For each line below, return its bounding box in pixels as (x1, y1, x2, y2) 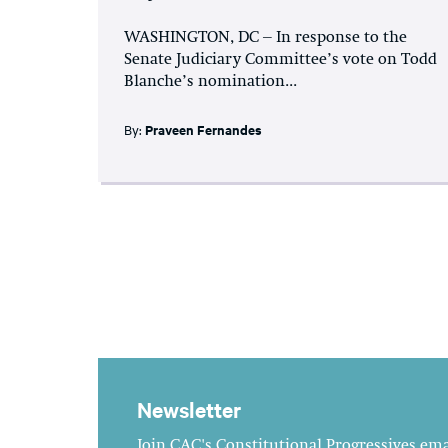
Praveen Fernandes (145, 119, 262, 139)
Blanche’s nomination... (124, 73, 297, 90)
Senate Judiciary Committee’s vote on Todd (124, 51, 437, 68)
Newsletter (137, 394, 241, 423)
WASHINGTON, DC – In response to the (124, 29, 407, 46)
